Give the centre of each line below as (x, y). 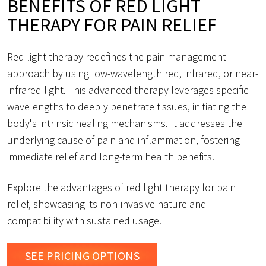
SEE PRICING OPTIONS (82, 255)
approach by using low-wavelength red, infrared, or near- (133, 73)
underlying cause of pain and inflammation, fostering (123, 140)
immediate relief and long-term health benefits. (111, 156)
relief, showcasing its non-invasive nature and (107, 204)
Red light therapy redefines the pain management (117, 56)
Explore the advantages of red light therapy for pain (121, 187)
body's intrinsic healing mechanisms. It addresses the (125, 123)
